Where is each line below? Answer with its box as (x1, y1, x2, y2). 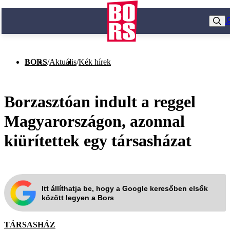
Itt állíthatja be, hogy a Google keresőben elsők (42, 184, 208, 193)
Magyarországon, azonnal (4, 111, 185, 130)
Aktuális (49, 57, 76, 66)
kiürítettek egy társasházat (4, 131, 191, 150)
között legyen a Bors (42, 193, 114, 202)
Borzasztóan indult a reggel (4, 92, 196, 111)
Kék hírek (79, 57, 111, 66)
